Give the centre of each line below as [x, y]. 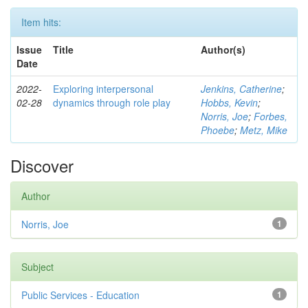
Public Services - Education [80, 295]
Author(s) [223, 49]
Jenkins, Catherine [241, 89]
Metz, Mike [264, 130]
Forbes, [271, 116]
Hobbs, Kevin [229, 102]
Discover [42, 165]
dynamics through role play [112, 102]
